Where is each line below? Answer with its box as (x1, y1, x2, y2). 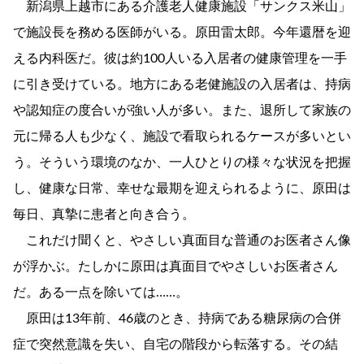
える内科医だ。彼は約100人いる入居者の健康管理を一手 (13, 52, 347, 66)
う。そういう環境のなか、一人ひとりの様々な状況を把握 (13, 156, 351, 170)
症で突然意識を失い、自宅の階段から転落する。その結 (13, 338, 338, 352)
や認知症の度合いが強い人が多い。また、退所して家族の (13, 104, 351, 118)
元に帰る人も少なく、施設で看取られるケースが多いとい (13, 130, 351, 144)
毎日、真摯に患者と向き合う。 (13, 208, 195, 222)
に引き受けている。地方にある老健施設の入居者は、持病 (13, 78, 351, 92)
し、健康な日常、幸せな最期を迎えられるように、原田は (13, 182, 351, 196)
